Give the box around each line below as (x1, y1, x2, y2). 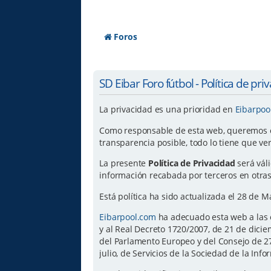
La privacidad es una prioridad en (99, 103, 235, 116)
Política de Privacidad (148, 157, 235, 169)
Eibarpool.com (99, 211, 156, 223)
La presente (99, 157, 149, 169)
